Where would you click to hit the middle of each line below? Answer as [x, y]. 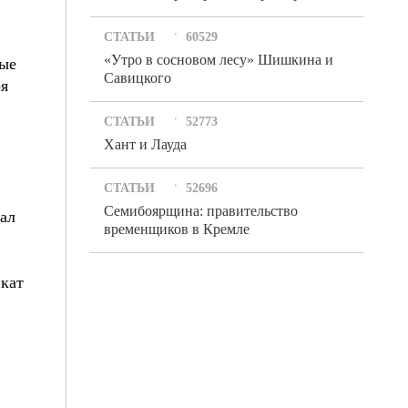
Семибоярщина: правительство [201, 211]
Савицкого [138, 78]
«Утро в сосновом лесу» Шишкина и [219, 60]
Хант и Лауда [145, 144]
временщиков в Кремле [177, 229]
